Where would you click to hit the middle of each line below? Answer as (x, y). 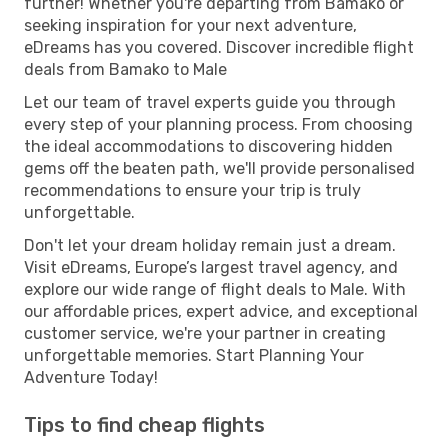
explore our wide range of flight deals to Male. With (215, 289)
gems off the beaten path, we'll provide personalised (219, 168)
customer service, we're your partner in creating (205, 333)
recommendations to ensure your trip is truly (192, 190)
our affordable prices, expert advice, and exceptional (221, 311)
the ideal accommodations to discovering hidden (208, 146)
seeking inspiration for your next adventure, (190, 25)
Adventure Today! (91, 377)
